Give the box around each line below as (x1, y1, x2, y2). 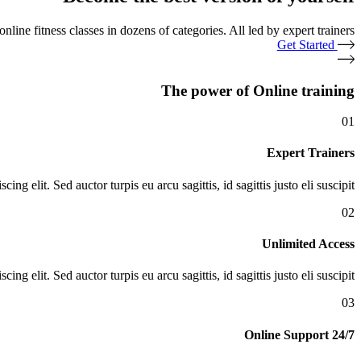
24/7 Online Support (332, 327, 355, 342)
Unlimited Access (262, 237, 355, 251)
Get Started (276, 37, 334, 52)
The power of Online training (161, 81, 355, 99)
